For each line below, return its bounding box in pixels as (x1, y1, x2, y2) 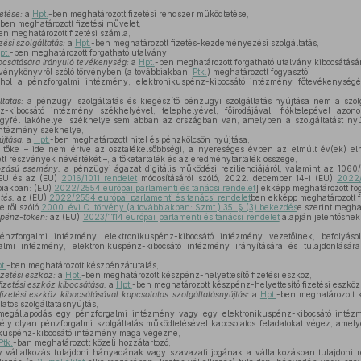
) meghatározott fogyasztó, (206, 67, 310, 77)
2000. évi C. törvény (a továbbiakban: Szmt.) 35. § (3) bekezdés (40, 202, 297, 212)
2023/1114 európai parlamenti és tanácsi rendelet (82, 212, 280, 222)
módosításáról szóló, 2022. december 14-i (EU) (137, 173, 337, 183)
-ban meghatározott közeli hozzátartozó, (12, 338, 171, 347)
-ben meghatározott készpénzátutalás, (6, 260, 159, 270)
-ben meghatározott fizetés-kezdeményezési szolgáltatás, (90, 38, 319, 48)
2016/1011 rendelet (61, 173, 138, 183)
